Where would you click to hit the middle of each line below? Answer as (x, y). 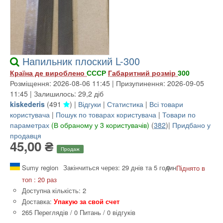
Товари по (179, 115)
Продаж (70, 149)
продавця (26, 136)
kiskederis (27, 104)
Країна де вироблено (48, 73)
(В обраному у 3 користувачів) (100, 125)
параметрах (30, 125)
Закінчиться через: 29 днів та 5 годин (120, 168)
